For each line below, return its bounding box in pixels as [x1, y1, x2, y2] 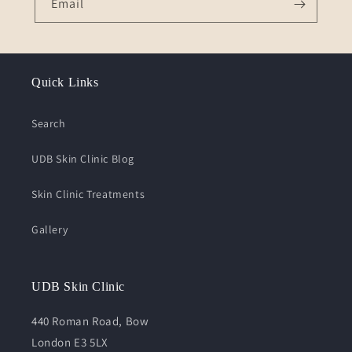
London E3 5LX [31, 334, 108, 350]
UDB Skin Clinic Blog [31, 151, 134, 166]
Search [31, 115, 66, 130]
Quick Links [31, 75, 99, 89]
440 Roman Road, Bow [31, 313, 149, 328]
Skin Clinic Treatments [31, 186, 145, 201]
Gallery [31, 222, 68, 236]
